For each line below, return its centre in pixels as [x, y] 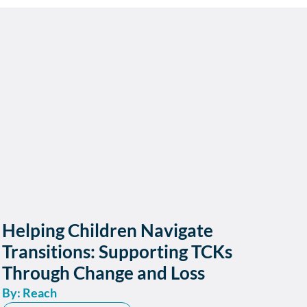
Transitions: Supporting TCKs [117, 251]
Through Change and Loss [103, 272]
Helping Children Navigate [107, 230]
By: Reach [29, 292]
